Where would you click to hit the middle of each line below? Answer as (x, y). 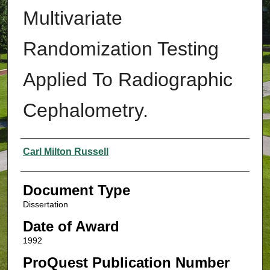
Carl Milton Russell (65, 152)
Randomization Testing (121, 49)
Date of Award (71, 227)
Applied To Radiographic (127, 80)
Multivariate (72, 18)
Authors (45, 151)
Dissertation (45, 205)
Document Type (76, 190)
